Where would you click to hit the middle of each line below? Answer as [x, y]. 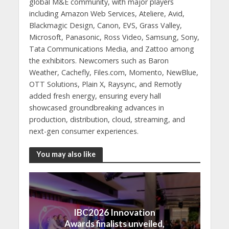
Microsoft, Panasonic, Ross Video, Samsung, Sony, [114, 37]
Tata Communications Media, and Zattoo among [111, 49]
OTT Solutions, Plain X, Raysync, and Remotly [105, 84]
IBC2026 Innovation [114, 212]
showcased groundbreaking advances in [96, 108]
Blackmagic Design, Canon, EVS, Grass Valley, [105, 26]
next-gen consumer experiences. [84, 131]
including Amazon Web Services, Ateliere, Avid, [107, 14]
